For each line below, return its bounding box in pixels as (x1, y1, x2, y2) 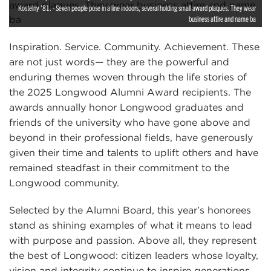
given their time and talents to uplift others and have (9, 147, 258, 159)
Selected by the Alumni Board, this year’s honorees (9, 204, 251, 217)
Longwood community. (9, 177, 119, 189)
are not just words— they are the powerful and (9, 56, 229, 68)
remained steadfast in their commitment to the (9, 162, 229, 174)
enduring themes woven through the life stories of (9, 71, 247, 83)
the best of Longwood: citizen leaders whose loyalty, (9, 250, 258, 262)
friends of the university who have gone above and (9, 117, 250, 129)
